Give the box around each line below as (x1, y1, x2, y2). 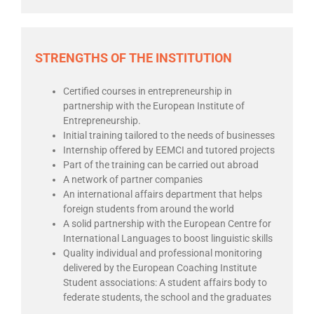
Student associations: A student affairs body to (63, 277, 267, 289)
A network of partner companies (63, 174, 203, 186)
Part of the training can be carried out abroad (63, 159, 259, 171)
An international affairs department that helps (63, 189, 262, 200)
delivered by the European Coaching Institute (63, 262, 257, 274)
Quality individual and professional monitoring (63, 247, 262, 259)
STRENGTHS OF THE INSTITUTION (35, 50, 232, 66)
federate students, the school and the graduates (63, 292, 271, 303)
